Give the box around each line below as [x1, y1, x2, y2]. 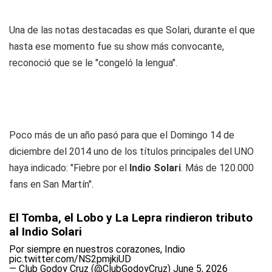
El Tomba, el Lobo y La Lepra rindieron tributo [9, 211, 253, 225]
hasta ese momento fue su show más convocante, [9, 41, 224, 52]
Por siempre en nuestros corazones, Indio [9, 243, 185, 255]
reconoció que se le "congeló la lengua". [9, 57, 177, 69]
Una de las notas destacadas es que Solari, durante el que [9, 24, 255, 36]
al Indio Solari [9, 225, 82, 239]
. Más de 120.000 [181, 162, 254, 174]
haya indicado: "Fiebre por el [9, 162, 129, 174]
